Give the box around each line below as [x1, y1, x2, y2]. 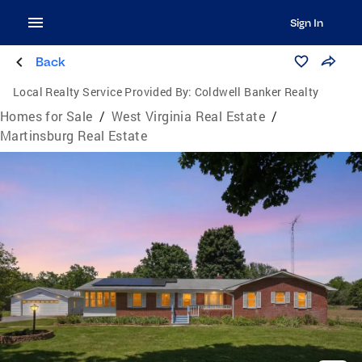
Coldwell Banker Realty [194, 84, 319, 99]
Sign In [289, 16, 323, 29]
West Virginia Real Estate [112, 107, 266, 124]
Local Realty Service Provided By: [13, 84, 192, 99]
